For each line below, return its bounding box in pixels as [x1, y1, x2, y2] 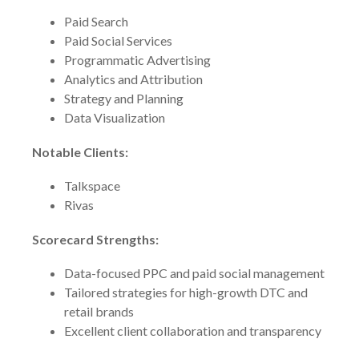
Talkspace [64, 178, 120, 193]
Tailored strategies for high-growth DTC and [64, 284, 308, 300]
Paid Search [64, 14, 128, 29]
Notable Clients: [32, 144, 128, 159]
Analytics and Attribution [64, 71, 203, 87]
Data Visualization [64, 110, 165, 125]
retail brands [64, 304, 134, 319]
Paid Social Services [64, 33, 172, 48]
